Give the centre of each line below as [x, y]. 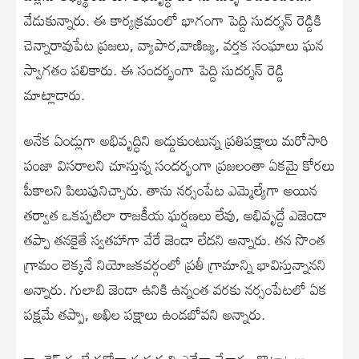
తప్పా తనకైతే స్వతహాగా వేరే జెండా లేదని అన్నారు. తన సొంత [175, 239]
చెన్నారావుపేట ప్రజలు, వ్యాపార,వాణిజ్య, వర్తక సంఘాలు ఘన [174, 44]
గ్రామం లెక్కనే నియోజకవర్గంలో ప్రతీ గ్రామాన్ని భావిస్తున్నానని [175, 264]
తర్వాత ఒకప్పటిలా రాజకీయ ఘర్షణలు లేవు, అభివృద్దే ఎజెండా [175, 214]
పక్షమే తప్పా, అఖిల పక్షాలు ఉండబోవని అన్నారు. [145, 314]
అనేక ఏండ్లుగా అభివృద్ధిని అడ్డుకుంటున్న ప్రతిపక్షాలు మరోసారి [176, 140]
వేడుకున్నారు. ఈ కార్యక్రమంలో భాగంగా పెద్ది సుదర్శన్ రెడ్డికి [173, 20]
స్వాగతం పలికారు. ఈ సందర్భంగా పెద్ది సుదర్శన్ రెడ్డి [154, 69]
